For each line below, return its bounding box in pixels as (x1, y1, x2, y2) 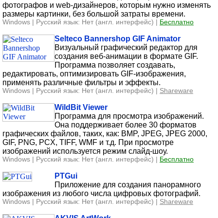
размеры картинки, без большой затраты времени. (2, 9, 185, 18)
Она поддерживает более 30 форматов (54, 120, 197, 129)
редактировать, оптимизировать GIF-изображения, (2, 69, 186, 78)
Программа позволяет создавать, (54, 60, 175, 69)
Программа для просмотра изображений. (54, 111, 204, 120)
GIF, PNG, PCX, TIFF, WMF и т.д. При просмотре (2, 138, 174, 146)
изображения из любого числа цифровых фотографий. (2, 189, 200, 198)
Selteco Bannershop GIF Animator (54, 34, 181, 43)
